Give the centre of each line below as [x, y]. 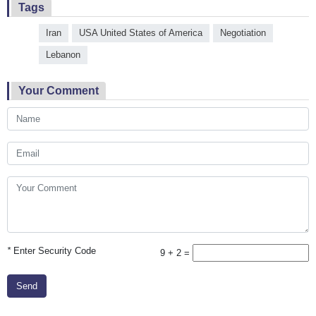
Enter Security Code [53, 251]
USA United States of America [141, 32]
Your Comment [59, 90]
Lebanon [63, 54]
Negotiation [243, 32]
